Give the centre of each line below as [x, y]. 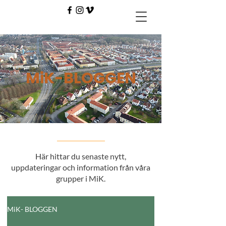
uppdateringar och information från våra [81, 167]
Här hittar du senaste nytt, [81, 156]
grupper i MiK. [81, 178]
